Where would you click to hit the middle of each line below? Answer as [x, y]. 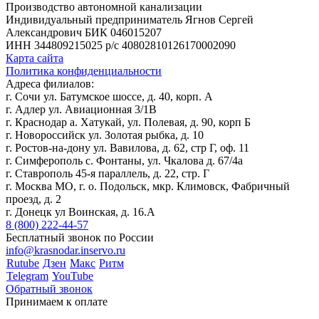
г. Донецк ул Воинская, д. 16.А [80, 212]
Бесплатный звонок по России [80, 238]
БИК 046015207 [123, 33]
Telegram [27, 276]
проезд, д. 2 [33, 199]
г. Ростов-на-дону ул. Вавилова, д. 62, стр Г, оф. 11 [127, 148]
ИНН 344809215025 [54, 46]
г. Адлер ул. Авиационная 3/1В [81, 110]
